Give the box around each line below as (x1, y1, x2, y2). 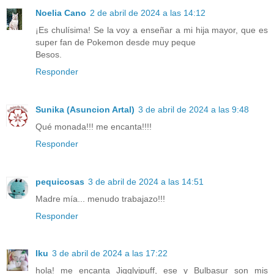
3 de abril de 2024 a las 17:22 (52, 248, 168, 259)
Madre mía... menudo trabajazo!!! (35, 193, 165, 204)
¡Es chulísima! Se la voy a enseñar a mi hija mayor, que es (35, 24, 268, 35)
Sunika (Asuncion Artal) (35, 104, 135, 114)
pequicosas (35, 176, 84, 187)
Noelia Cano (35, 7, 86, 18)
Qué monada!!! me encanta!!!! (35, 121, 152, 131)
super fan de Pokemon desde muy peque (35, 37, 196, 47)
